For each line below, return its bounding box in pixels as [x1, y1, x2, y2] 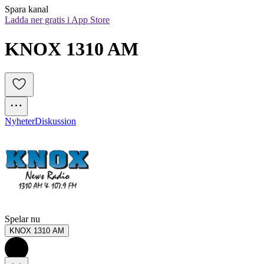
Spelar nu [5, 214, 40, 225]
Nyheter [5, 116, 35, 127]
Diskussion [35, 116, 76, 127]
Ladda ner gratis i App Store [5, 15, 110, 25]
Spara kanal [5, 4, 48, 15]
